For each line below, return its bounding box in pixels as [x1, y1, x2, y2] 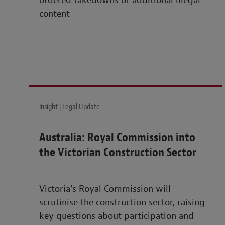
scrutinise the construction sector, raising [39, 197, 205, 209]
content [39, 8, 70, 20]
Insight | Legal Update [39, 102, 100, 113]
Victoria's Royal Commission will [39, 183, 171, 195]
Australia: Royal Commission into [39, 130, 195, 145]
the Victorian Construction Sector [39, 145, 196, 160]
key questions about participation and [39, 210, 194, 222]
